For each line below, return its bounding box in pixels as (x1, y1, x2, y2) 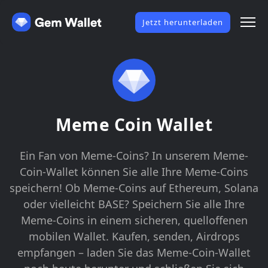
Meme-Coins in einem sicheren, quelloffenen (20, 213, 248, 227)
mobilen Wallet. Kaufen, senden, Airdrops (28, 229, 240, 243)
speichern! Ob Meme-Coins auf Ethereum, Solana (10, 181, 258, 195)
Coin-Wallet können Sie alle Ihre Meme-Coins (20, 165, 248, 179)
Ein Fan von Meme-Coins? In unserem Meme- (20, 148, 248, 163)
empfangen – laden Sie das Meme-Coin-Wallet (17, 245, 251, 260)
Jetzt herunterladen (142, 16, 223, 28)
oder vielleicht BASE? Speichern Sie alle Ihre (23, 197, 245, 211)
